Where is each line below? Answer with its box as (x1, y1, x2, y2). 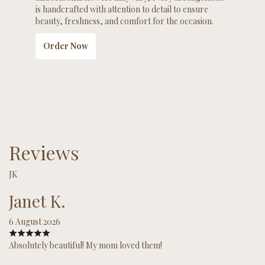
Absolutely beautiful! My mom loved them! (9, 239, 162, 251)
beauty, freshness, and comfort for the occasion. (35, 15, 214, 27)
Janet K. (9, 189, 66, 212)
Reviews (9, 139, 79, 165)
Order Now (43, 40, 88, 51)
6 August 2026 (9, 215, 60, 227)
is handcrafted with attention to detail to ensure (35, 3, 208, 15)
